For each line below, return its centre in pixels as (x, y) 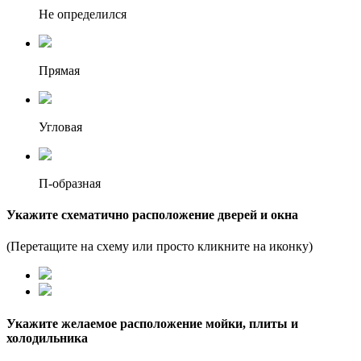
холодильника (47, 338)
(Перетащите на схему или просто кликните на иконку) (160, 247)
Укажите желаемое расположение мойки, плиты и (152, 323)
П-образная (70, 183)
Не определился (83, 14)
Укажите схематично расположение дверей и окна (152, 215)
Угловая (60, 127)
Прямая (59, 70)
